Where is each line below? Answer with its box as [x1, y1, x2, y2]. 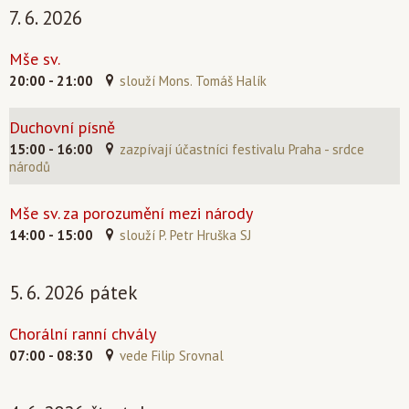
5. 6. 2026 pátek [9, 280, 138, 305]
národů [9, 158, 50, 175]
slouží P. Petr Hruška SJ [120, 226, 251, 244]
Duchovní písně [9, 117, 115, 138]
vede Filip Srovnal [120, 347, 224, 364]
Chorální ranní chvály [9, 323, 156, 344]
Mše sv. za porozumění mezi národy [9, 203, 253, 224]
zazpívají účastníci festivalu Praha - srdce [120, 141, 364, 158]
